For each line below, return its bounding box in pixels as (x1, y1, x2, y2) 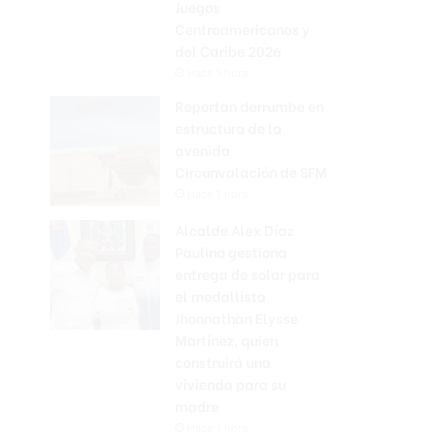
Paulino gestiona (175, 240, 287, 262)
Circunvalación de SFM (175, 160, 327, 182)
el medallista (175, 284, 266, 306)
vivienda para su (175, 372, 286, 394)
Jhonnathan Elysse (175, 306, 298, 328)
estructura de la (175, 116, 282, 138)
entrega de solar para (175, 262, 320, 284)
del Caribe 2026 (175, 39, 281, 61)
